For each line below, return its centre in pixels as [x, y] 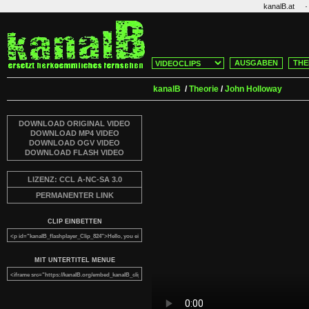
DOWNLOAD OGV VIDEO [74, 143]
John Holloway [253, 89]
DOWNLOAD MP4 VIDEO [74, 133]
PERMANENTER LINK [74, 195]
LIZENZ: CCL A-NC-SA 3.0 [74, 179]
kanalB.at [279, 6]
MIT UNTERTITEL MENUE [74, 260]
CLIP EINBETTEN [74, 221]
